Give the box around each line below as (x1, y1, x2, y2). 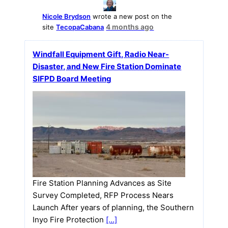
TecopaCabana (56, 22, 104, 31)
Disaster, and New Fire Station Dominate (33, 61, 182, 71)
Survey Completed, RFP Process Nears (33, 190, 174, 200)
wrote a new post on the (91, 12, 173, 20)
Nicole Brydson (42, 12, 91, 20)
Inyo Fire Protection (33, 214, 106, 224)
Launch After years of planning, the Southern (33, 202, 194, 212)
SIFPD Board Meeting (33, 73, 112, 83)
